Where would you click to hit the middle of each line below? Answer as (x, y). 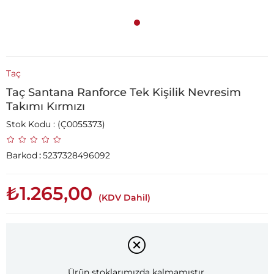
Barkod (22, 155)
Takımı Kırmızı (46, 106)
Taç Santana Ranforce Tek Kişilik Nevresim (124, 92)
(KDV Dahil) (124, 198)
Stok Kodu (28, 124)
